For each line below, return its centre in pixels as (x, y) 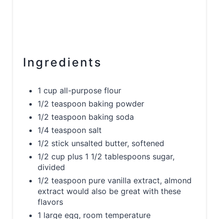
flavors (50, 202)
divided (51, 167)
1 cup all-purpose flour (79, 90)
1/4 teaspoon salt (70, 130)
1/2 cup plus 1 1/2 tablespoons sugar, (106, 156)
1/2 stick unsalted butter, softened (101, 143)
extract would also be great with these (109, 191)
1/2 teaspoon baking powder (91, 104)
